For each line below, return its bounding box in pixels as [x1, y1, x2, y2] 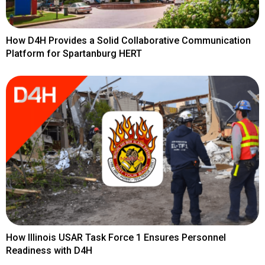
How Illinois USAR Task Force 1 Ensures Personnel [6, 231, 226, 243]
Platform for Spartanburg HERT [6, 48, 142, 60]
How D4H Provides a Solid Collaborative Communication [6, 35, 251, 47]
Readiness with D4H [6, 244, 92, 256]
